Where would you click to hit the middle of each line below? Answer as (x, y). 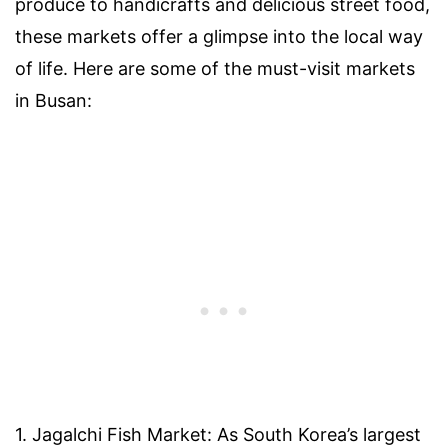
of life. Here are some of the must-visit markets (215, 68)
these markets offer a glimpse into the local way (219, 36)
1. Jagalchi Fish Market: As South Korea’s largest (218, 434)
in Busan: (53, 100)
